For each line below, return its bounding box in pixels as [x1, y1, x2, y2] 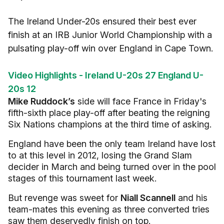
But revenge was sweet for [8, 192, 120, 203]
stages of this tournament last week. [8, 173, 156, 183]
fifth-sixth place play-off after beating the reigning [8, 107, 210, 118]
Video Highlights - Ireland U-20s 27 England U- [8, 70, 203, 80]
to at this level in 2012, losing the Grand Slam [8, 150, 192, 160]
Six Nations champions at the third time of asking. [8, 119, 211, 129]
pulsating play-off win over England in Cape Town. [8, 43, 213, 53]
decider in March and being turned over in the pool [8, 161, 216, 172]
